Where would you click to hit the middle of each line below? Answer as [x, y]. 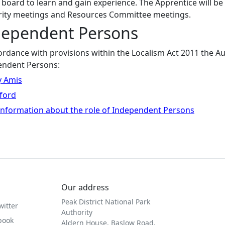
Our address [85, 187]
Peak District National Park [106, 201]
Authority [77, 212]
